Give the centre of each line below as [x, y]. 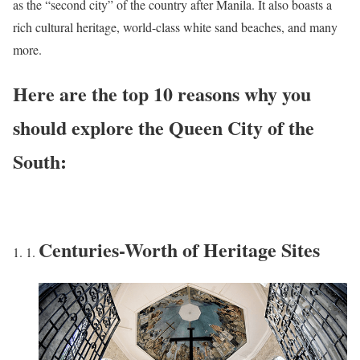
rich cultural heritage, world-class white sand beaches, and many [175, 27]
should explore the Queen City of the [164, 127]
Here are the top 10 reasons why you [162, 93]
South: [40, 161]
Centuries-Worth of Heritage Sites [179, 249]
